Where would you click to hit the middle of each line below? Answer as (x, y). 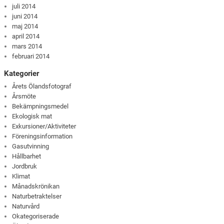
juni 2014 (25, 16)
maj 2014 (25, 26)
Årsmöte (24, 96)
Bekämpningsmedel (40, 106)
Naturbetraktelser (37, 196)
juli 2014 (24, 6)
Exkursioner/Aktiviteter (44, 126)
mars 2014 (27, 46)
